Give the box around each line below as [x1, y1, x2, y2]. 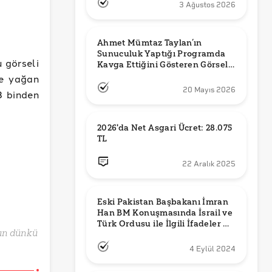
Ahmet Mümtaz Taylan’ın [97, 38, 202, 48]
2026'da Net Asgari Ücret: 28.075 [97, 123, 233, 133]
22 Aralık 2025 [182, 160, 236, 168]
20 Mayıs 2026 [183, 86, 236, 94]
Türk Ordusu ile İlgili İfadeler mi [97, 219, 234, 229]
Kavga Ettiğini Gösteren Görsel [97, 59, 228, 70]
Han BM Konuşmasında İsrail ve [97, 208, 233, 218]
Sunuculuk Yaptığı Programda [97, 49, 226, 59]
